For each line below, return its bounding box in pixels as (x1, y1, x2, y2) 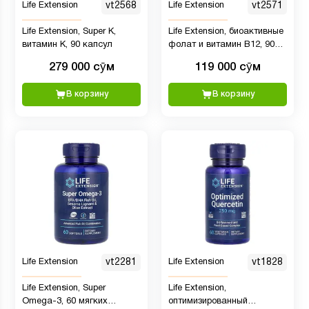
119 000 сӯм (195, 61, 261, 72)
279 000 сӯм (48, 61, 114, 72)
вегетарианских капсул (168, 53, 268, 62)
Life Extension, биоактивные (168, 27, 283, 36)
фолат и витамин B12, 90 (168, 40, 275, 49)
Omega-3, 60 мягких (22, 297, 108, 306)
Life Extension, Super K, (22, 27, 116, 36)
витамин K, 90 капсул (22, 40, 112, 49)
